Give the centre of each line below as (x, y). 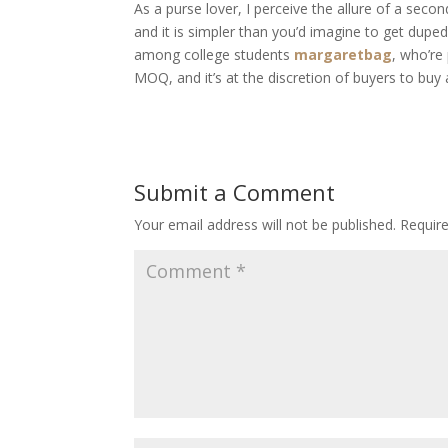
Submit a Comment (235, 192)
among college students (214, 54)
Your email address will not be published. (265, 224)
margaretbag (343, 54)
